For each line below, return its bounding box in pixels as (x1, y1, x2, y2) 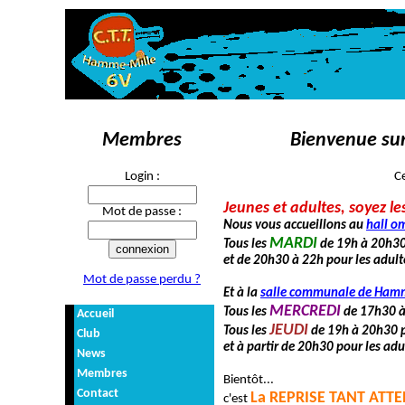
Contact (77, 386, 118, 400)
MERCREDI (269, 303, 341, 319)
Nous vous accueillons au (223, 218, 366, 232)
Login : (124, 170, 160, 184)
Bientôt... (223, 372, 274, 387)
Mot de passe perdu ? (83, 272, 201, 287)
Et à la (223, 286, 260, 300)
